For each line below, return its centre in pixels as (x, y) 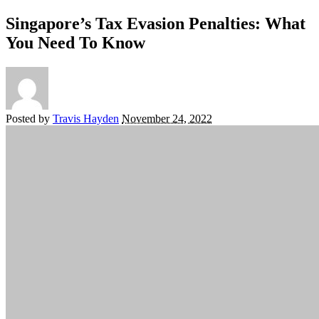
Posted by (28, 118)
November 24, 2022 (167, 118)
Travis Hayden (86, 118)
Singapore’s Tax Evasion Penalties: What (156, 23)
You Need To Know (75, 42)
